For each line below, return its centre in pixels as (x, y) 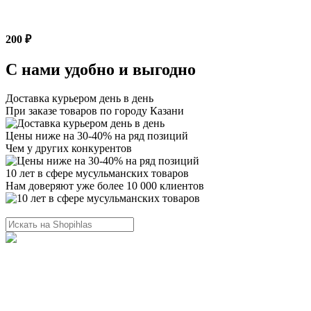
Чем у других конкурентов (69, 149)
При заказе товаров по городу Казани (95, 111)
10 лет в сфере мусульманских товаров (97, 174)
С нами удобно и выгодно (101, 69)
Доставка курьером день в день (79, 99)
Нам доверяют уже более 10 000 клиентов (105, 186)
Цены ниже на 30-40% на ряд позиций (97, 136)
